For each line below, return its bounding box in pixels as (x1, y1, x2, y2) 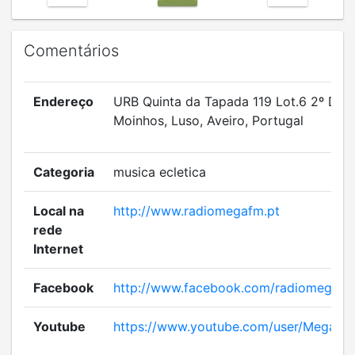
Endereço (33, 94, 94, 109)
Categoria (33, 164, 94, 180)
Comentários (24, 41, 119, 60)
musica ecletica (113, 164, 206, 180)
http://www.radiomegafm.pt (113, 203, 280, 219)
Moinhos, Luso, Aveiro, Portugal (113, 113, 303, 128)
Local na (33, 203, 84, 219)
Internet (33, 241, 83, 257)
